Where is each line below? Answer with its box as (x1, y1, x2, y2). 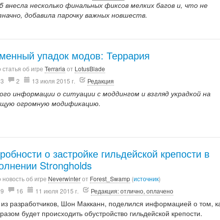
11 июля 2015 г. (34, 186, 81, 195)
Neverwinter (48, 174, 81, 183)
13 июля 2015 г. (30, 76, 77, 85)
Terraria (45, 64, 66, 73)
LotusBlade (75, 64, 106, 73)
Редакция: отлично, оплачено (91, 186, 174, 195)
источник (134, 174, 159, 183)
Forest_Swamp (90, 174, 131, 183)
